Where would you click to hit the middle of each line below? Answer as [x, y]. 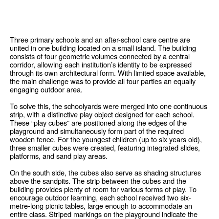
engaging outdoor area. [46, 89]
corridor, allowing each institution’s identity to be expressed [101, 64]
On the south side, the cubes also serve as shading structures [105, 172]
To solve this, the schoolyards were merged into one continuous [109, 106]
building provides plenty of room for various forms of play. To [103, 189]
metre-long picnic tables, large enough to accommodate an [101, 205]
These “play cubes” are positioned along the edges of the [98, 122]
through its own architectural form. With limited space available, [108, 72]
